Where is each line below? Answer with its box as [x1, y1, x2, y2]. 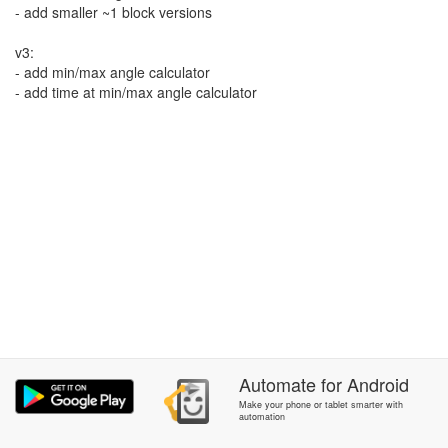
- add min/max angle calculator [15, 62, 210, 82]
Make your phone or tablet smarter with [238, 398, 403, 411]
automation [238, 410, 285, 423]
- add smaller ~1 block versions [15, 2, 212, 22]
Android [346, 371, 409, 397]
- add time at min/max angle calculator [15, 82, 257, 102]
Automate [238, 371, 316, 397]
